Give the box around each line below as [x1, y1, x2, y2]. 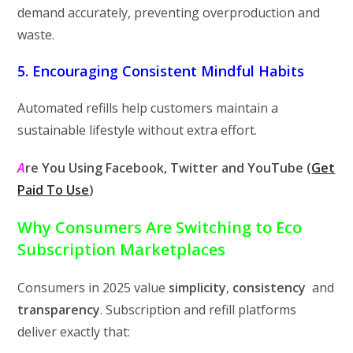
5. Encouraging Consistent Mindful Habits [17, 61, 305, 80]
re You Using [25, 158, 103, 176]
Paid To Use [17, 180, 90, 199]
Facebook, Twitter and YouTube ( [106, 158, 312, 176]
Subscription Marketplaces [17, 238, 226, 260]
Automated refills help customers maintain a [17, 98, 279, 117]
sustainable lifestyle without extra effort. [17, 121, 258, 139]
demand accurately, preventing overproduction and [17, 3, 321, 21]
